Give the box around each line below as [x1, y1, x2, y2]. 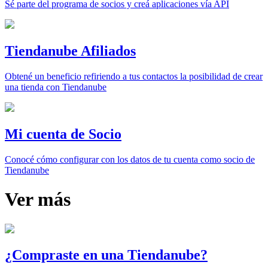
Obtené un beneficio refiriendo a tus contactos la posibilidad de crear [5, 71, 263, 81]
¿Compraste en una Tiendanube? [5, 247, 208, 263]
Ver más [5, 188, 71, 211]
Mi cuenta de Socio [5, 126, 121, 142]
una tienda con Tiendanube [5, 81, 106, 92]
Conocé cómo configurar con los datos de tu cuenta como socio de [5, 154, 255, 165]
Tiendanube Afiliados [5, 42, 136, 59]
